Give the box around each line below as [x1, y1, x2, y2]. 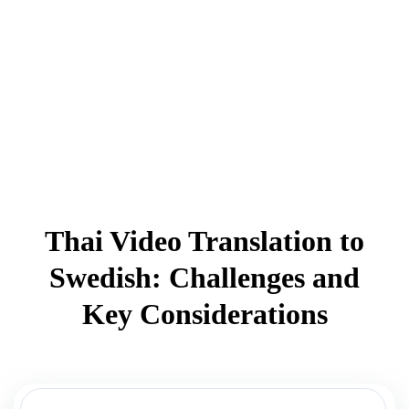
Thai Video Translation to [45, 225, 364, 258]
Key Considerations [81, 298, 328, 331]
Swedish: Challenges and [49, 261, 360, 295]
